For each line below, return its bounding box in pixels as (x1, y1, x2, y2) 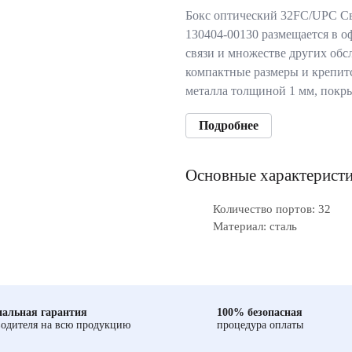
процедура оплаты (217, 319, 303, 331)
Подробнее (199, 119, 258, 132)
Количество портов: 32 (213, 203, 331, 215)
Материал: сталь (213, 220, 297, 233)
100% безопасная (217, 306, 302, 318)
